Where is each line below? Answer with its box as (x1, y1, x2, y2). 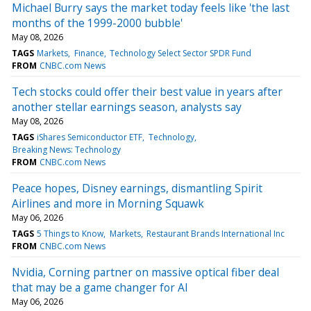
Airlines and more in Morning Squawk (12, 195, 204, 211)
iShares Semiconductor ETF (37, 131, 143, 143)
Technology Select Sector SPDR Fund (109, 47, 251, 59)
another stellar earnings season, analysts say (12, 99, 242, 115)
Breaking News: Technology (12, 143, 121, 155)
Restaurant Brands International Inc (146, 227, 285, 239)
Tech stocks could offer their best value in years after (12, 83, 283, 99)
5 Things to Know (37, 227, 104, 239)
